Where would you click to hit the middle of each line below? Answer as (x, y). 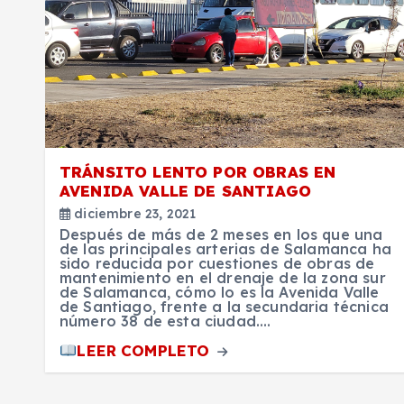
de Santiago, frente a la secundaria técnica (224, 306)
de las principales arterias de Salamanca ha (225, 248)
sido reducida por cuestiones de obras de (217, 263)
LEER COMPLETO (146, 351)
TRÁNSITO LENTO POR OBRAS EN (198, 171)
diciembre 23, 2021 (133, 213)
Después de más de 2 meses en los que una (221, 234)
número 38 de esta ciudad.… (165, 321)
